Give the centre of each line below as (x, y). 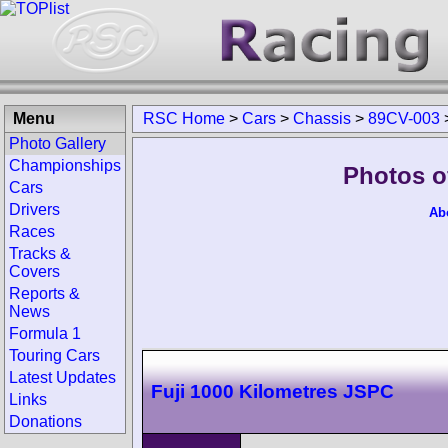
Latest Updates (62, 377)
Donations (45, 421)
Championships (65, 165)
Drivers (34, 209)
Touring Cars (54, 355)
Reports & (44, 293)
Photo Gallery (57, 143)
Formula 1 (45, 333)
